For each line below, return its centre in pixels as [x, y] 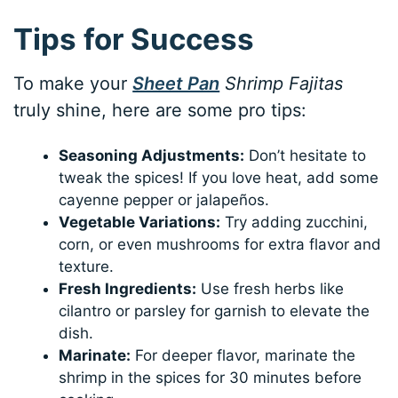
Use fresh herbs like [271, 288]
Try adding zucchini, [295, 222]
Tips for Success [134, 40]
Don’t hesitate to [306, 155]
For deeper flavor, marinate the [243, 355]
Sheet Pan [176, 83]
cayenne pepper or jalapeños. [164, 199]
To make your [73, 83]
